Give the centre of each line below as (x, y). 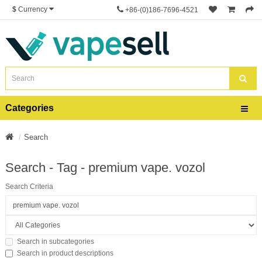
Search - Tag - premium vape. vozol (105, 168)
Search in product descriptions (65, 254)
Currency (33, 9)
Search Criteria (29, 187)
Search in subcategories (56, 241)
